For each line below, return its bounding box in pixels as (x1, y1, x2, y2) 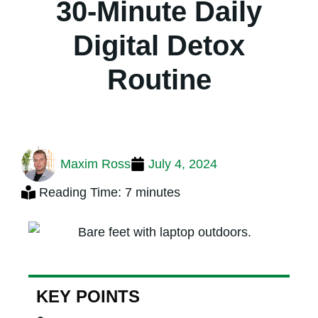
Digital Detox (73, 29, 245, 61)
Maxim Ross (60, 156, 131, 171)
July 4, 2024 (148, 156, 217, 171)
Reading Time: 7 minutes (39, 185, 180, 199)
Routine (106, 63, 212, 95)
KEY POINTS (36, 287, 141, 307)
